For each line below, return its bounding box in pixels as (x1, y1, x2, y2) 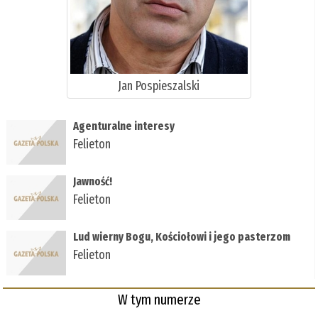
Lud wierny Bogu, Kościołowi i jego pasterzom (73, 229, 291, 243)
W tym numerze (117, 290, 201, 308)
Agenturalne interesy (73, 119, 180, 133)
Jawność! (73, 174, 113, 188)
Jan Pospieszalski (118, 77, 199, 94)
